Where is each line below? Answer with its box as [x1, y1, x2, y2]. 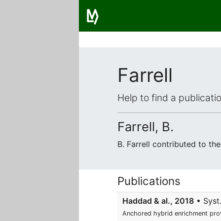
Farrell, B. [117, 119, 174, 134]
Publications [117, 174, 181, 187]
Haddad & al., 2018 [122, 196, 194, 206]
